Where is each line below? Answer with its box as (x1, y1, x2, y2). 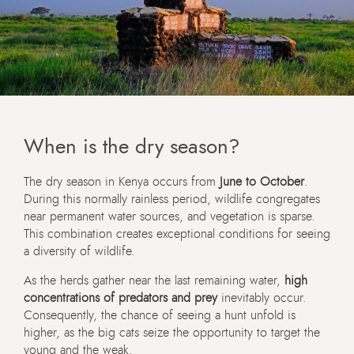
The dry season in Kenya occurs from (24, 175, 220, 189)
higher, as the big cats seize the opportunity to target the (24, 326, 320, 340)
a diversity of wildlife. (24, 245, 135, 258)
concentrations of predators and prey (24, 292, 217, 305)
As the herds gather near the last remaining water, (24, 274, 284, 288)
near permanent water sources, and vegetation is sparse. (24, 210, 315, 224)
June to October (220, 175, 304, 189)
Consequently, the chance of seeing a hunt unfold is (24, 309, 296, 322)
